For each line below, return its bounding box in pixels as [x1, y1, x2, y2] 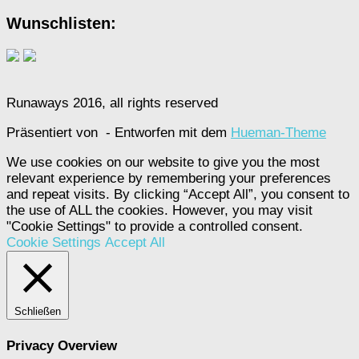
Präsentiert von [6, 125, 102, 141]
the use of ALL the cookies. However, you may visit [6, 202, 313, 218]
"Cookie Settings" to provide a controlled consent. [6, 218, 303, 234]
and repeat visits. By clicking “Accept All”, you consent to [6, 186, 349, 202]
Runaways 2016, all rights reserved [6, 95, 218, 111]
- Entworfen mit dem [102, 125, 231, 141]
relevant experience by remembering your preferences [6, 170, 331, 186]
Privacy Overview [6, 337, 117, 353]
